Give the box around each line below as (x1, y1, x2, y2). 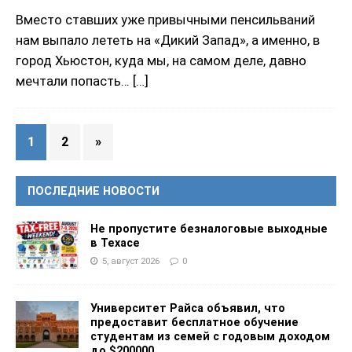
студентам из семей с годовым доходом (90, 330, 330, 343)
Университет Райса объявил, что (90, 302, 285, 315)
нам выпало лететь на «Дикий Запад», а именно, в (16, 32, 320, 49)
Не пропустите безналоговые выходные (90, 222, 328, 236)
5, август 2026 (102, 255, 159, 267)
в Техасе (90, 236, 140, 250)
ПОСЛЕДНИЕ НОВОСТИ (27, 184, 159, 199)
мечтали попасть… (16, 73, 133, 90)
